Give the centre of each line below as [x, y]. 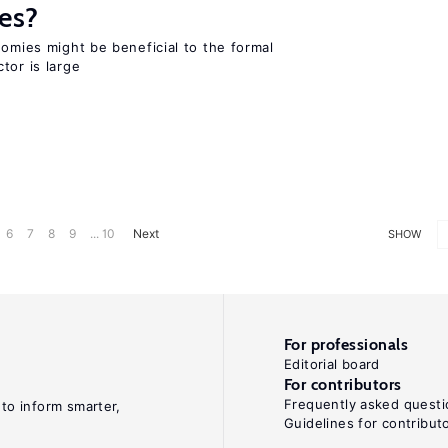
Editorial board [332, 364]
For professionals [346, 344]
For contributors [343, 384]
